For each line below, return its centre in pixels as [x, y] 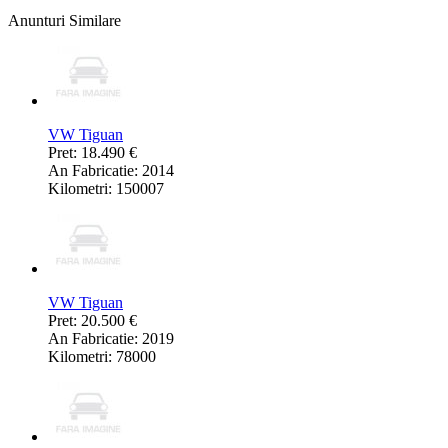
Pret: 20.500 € [92, 321]
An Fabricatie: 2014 [111, 171]
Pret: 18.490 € [92, 153]
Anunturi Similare [64, 21]
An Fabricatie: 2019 [111, 339]
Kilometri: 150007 [106, 189]
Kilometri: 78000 [102, 357]
